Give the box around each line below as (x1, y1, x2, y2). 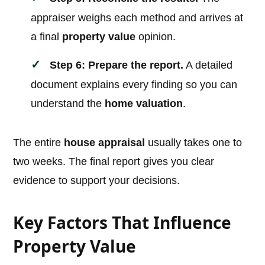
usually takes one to (145, 137, 243, 149)
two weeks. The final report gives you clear (13, 156, 215, 168)
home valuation (105, 98, 183, 110)
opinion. (135, 31, 176, 43)
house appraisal (64, 137, 146, 149)
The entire (13, 137, 64, 149)
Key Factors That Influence (13, 211, 232, 234)
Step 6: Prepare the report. (50, 59, 184, 72)
